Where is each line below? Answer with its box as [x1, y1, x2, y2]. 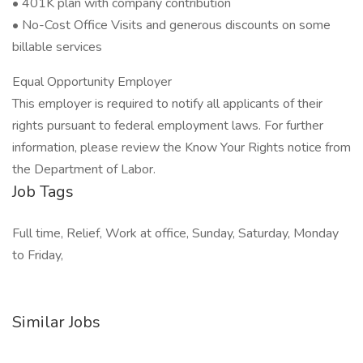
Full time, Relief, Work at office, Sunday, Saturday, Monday [12, 224, 339, 242]
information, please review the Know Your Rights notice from [12, 139, 351, 156]
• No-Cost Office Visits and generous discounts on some [12, 16, 331, 34]
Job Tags [12, 181, 74, 203]
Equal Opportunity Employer [12, 73, 172, 91]
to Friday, [12, 246, 63, 264]
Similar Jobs [12, 311, 100, 333]
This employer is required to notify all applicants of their [12, 95, 322, 113]
